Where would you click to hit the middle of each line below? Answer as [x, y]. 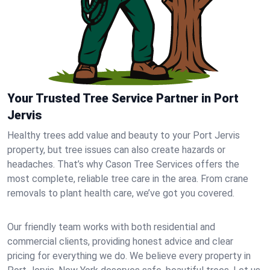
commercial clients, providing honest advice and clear [120, 241]
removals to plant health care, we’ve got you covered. [121, 193]
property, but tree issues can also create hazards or [116, 150]
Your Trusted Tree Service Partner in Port [123, 98]
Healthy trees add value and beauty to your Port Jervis [124, 135]
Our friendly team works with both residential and [111, 227]
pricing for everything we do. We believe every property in [129, 256]
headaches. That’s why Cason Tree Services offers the [123, 164]
